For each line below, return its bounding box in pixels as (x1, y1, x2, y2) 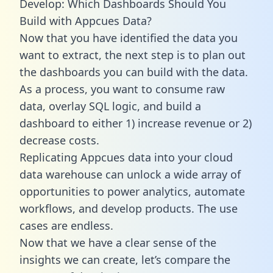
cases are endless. (19, 218, 113, 233)
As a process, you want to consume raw (19, 81, 225, 96)
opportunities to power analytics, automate (19, 183, 245, 199)
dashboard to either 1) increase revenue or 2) (19, 115, 252, 130)
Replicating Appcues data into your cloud (19, 149, 233, 165)
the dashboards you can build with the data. (19, 64, 248, 79)
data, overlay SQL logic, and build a (19, 98, 201, 113)
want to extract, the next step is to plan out (19, 47, 246, 62)
